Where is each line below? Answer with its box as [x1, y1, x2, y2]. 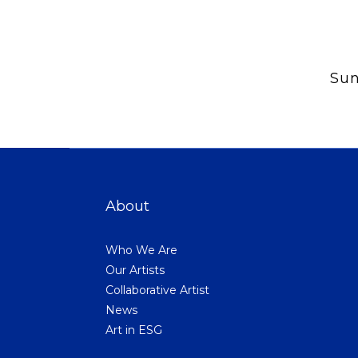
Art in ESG [105, 322, 162, 337]
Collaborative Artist [105, 282, 209, 297]
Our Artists [105, 262, 165, 277]
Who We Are [105, 242, 177, 257]
